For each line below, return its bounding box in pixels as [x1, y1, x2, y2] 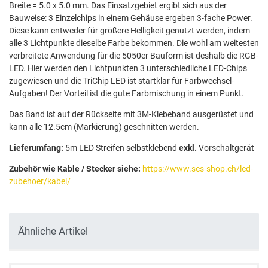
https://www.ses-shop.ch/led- [142, 164, 253, 174]
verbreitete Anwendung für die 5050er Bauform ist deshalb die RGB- [9, 51, 258, 61]
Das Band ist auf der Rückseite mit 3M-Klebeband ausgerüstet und [9, 109, 254, 120]
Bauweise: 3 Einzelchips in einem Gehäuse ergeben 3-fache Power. [9, 13, 252, 23]
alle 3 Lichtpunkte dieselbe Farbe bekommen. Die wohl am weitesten [9, 38, 259, 48]
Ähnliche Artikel [18, 225, 88, 237]
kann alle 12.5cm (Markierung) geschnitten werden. [9, 122, 199, 132]
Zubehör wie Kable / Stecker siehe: [9, 164, 141, 174]
